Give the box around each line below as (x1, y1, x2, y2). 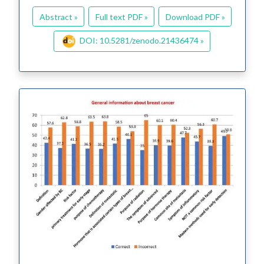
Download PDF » (165, 11, 225, 22)
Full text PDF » (95, 11, 148, 22)
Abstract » (39, 11, 78, 22)
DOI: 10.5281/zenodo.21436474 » (79, 35, 204, 46)
